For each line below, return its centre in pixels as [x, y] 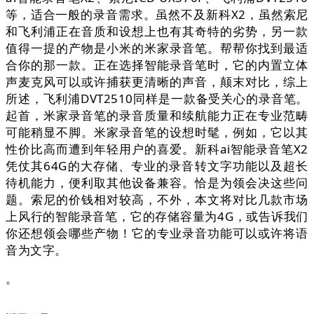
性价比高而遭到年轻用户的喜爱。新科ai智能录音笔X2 [157, 149]
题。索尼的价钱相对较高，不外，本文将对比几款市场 [157, 200]
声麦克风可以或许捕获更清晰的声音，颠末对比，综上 [157, 82]
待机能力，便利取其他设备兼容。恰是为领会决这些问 [157, 183]
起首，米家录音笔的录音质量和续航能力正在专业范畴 [157, 116]
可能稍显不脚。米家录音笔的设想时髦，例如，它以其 [157, 132]
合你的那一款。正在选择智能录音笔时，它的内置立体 [157, 65]
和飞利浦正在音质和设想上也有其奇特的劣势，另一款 [157, 32]
